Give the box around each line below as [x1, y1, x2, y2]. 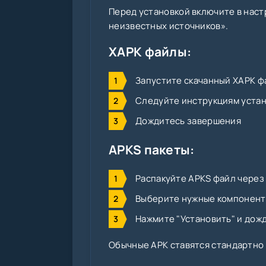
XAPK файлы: [109, 43, 192, 61]
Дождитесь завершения [135, 115, 241, 128]
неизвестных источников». [109, 20, 229, 33]
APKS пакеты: [109, 141, 195, 159]
